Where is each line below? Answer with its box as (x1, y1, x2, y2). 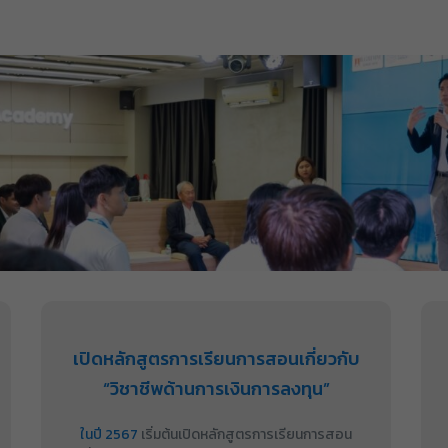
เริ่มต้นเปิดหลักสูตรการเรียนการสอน (138, 423, 353, 445)
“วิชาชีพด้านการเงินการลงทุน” (102, 374, 330, 402)
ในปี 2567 (80, 423, 139, 445)
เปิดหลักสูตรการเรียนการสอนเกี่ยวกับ (72, 344, 360, 372)
